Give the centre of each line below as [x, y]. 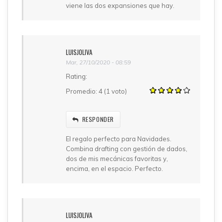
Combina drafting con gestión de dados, [127, 148]
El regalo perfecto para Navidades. [119, 139]
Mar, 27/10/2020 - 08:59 [98, 62]
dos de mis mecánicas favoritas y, [117, 158]
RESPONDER [98, 119]
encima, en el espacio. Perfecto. [114, 168]
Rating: [77, 76]
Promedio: [82, 91]
